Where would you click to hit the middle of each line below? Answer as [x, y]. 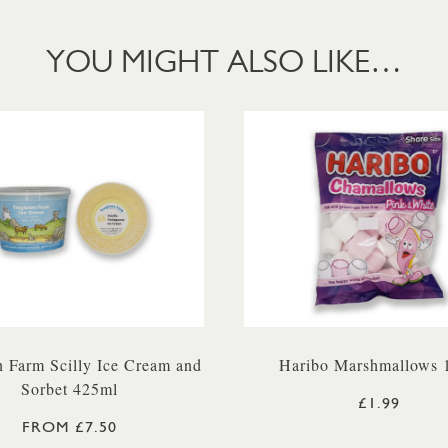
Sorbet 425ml [69, 388]
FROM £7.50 [69, 426]
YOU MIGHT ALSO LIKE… [224, 61]
